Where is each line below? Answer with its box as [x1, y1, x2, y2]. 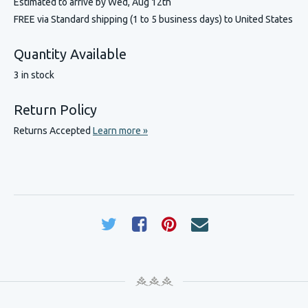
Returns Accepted [14, 125, 93, 136]
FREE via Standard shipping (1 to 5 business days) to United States [14, 14, 293, 25]
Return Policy [14, 102, 97, 118]
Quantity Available [14, 46, 126, 62]
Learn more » [93, 125, 148, 136]
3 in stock [14, 69, 54, 80]
